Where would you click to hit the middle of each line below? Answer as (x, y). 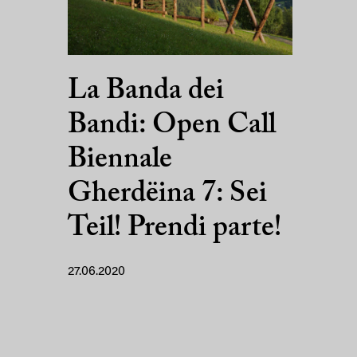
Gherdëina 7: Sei (167, 194)
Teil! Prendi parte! (175, 228)
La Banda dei (146, 91)
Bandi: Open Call (172, 126)
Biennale (120, 160)
